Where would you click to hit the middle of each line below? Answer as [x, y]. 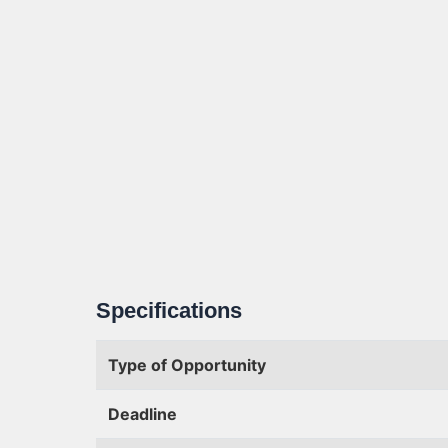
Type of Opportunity [187, 365]
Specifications [169, 310]
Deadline [142, 414]
